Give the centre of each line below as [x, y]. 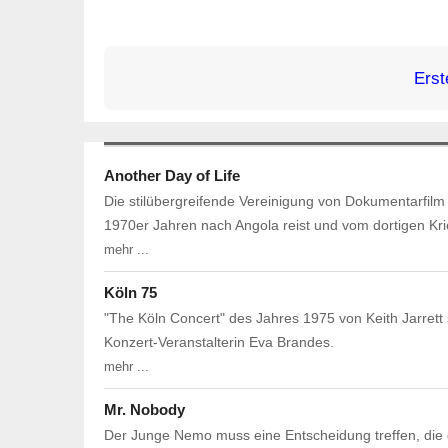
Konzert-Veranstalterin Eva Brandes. [219, 342]
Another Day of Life [172, 176]
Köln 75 [130, 293]
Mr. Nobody [144, 410]
